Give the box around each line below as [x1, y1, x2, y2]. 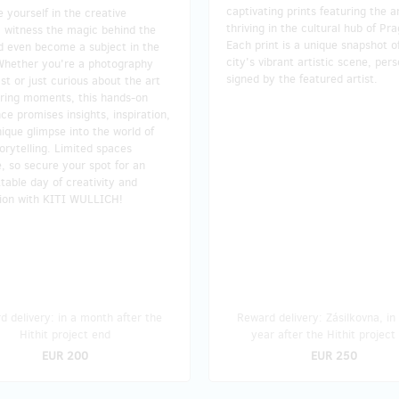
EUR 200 [42, 347, 88, 363]
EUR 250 [311, 347, 357, 363]
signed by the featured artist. [226, 70, 378, 86]
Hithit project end [20, 326, 110, 342]
